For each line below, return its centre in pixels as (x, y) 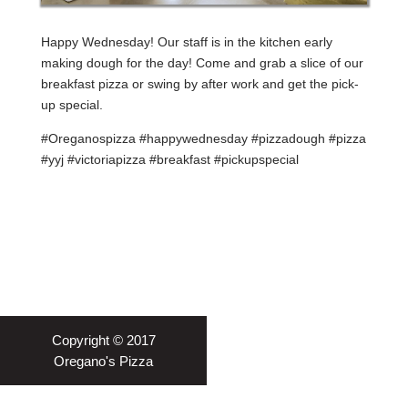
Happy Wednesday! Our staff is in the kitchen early (186, 42)
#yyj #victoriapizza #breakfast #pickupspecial (169, 159)
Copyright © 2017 (103, 340)
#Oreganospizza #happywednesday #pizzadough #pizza (203, 138)
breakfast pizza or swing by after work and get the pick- (199, 84)
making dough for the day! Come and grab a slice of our (202, 63)
